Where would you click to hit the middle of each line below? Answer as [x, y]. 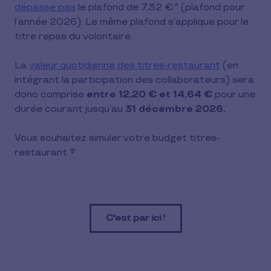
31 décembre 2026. [175, 109]
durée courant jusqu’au [70, 109]
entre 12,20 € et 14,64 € [149, 95]
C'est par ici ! [135, 218]
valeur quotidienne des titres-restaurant [125, 66]
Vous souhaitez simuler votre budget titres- [117, 138]
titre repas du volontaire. [73, 37]
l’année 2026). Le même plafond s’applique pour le [132, 22]
